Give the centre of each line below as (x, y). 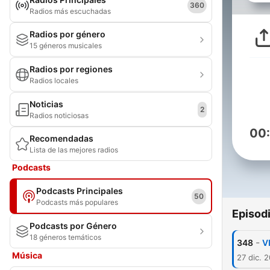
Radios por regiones (71, 69)
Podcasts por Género (73, 226)
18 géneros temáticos (65, 237)
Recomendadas (61, 138)
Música (27, 255)
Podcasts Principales (80, 191)
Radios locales (54, 80)
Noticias (46, 104)
